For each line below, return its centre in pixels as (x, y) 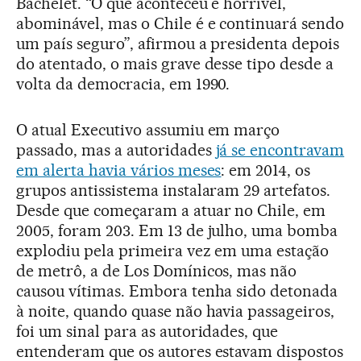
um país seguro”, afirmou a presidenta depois (178, 43)
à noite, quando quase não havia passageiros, (176, 311)
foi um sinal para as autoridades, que (147, 331)
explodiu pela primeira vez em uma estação (173, 250)
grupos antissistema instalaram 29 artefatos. (174, 190)
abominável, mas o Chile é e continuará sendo (180, 23)
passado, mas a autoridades (116, 149)
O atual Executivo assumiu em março (148, 129)
